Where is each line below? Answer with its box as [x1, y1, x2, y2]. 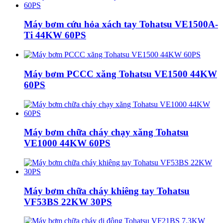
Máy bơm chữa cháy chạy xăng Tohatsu [24, 127, 189, 138]
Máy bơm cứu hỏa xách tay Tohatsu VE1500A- [24, 19, 218, 30]
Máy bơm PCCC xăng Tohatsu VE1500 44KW [24, 68, 217, 79]
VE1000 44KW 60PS [24, 138, 111, 149]
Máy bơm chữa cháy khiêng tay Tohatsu [24, 185, 190, 196]
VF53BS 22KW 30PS [24, 196, 112, 207]
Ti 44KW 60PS [24, 30, 86, 41]
